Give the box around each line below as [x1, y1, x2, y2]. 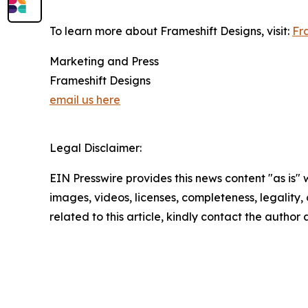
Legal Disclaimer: [49, 140, 142, 155]
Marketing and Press [49, 54, 159, 68]
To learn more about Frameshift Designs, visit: [49, 23, 292, 38]
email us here [49, 92, 120, 107]
